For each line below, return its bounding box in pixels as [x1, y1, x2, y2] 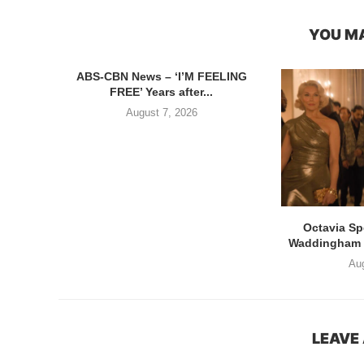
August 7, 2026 [125, 106, 197, 119]
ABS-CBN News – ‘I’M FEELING [76, 70, 247, 83]
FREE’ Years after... [110, 85, 214, 98]
